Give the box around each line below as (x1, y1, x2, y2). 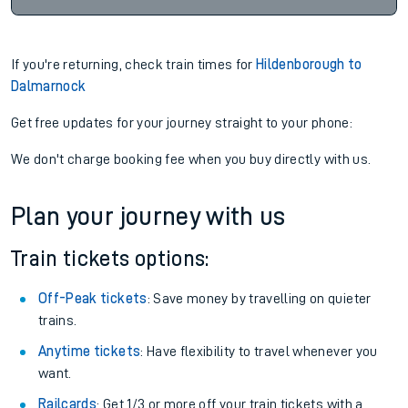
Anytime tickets (38, 344, 141, 359)
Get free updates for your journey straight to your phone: (11, 116, 352, 130)
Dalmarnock (11, 79, 87, 94)
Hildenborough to (256, 57, 362, 72)
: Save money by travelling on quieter (147, 291, 372, 306)
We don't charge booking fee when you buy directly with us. (11, 152, 372, 167)
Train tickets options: (11, 248, 209, 270)
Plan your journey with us (11, 204, 286, 229)
